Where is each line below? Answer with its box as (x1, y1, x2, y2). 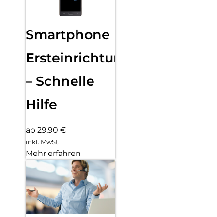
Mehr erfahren (26, 148, 81, 158)
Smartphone (26, 27, 110, 43)
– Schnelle (26, 73, 94, 90)
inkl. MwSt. (26, 138, 60, 146)
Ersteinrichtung (26, 50, 132, 66)
